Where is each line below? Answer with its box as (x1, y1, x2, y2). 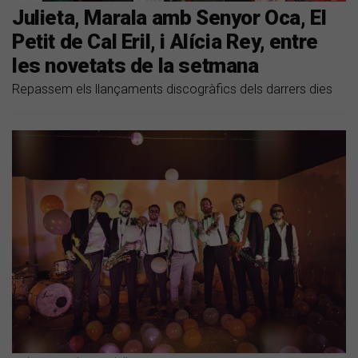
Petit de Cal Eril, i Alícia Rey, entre (12, 30, 318, 54)
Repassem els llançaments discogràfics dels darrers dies (12, 82, 332, 97)
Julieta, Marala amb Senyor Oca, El (12, 6, 327, 30)
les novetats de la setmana (12, 54, 259, 78)
